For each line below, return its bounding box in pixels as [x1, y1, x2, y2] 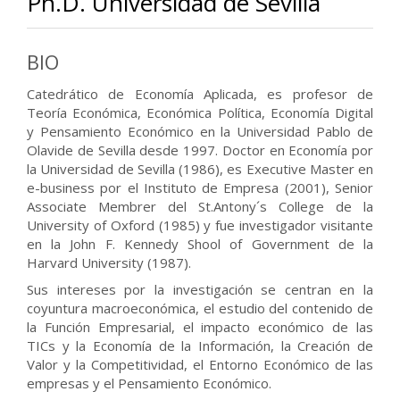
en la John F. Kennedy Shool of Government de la [27, 235, 373, 254]
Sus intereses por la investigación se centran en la [27, 280, 373, 299]
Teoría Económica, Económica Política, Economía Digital [27, 104, 373, 122]
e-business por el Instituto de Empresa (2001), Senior [27, 179, 373, 197]
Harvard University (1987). [27, 254, 191, 272]
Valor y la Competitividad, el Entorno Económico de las [27, 355, 373, 374]
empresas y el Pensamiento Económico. [27, 374, 271, 393]
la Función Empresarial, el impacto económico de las [27, 318, 373, 337]
